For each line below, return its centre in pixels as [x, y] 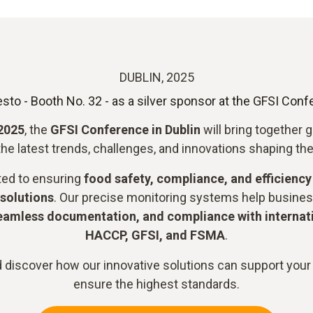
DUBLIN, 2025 [156, 77]
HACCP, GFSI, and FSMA [155, 235]
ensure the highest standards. [156, 284]
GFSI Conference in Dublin [125, 130]
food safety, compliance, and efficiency [197, 179]
